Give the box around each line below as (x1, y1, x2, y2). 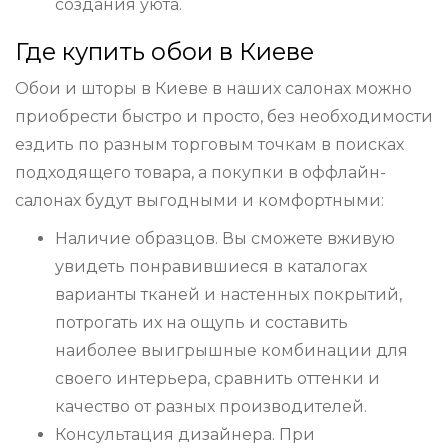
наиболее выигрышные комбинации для (55, 341, 408, 361)
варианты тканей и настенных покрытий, (55, 285, 402, 305)
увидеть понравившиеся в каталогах (55, 257, 367, 277)
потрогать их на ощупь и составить (55, 313, 348, 333)
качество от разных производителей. (55, 397, 367, 417)
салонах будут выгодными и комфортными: (15, 191, 384, 211)
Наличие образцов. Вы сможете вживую (55, 229, 395, 249)
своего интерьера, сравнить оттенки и (55, 369, 380, 389)
